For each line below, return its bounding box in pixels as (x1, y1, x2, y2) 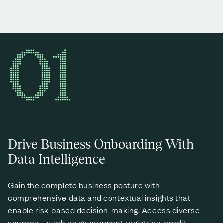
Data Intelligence (8, 152, 105, 167)
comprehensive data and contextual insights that (8, 192, 191, 203)
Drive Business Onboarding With (8, 137, 194, 152)
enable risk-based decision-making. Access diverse (8, 204, 200, 216)
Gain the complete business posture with (8, 179, 160, 191)
